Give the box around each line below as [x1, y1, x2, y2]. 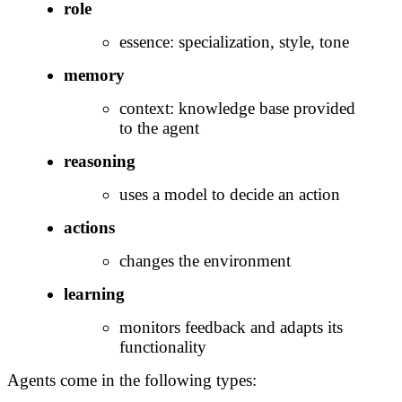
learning [63, 284, 125, 304]
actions [63, 218, 115, 238]
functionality [119, 337, 206, 357]
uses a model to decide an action [119, 185, 340, 205]
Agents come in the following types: [7, 371, 257, 390]
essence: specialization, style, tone [119, 32, 349, 52]
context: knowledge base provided [119, 99, 355, 118]
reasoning [63, 152, 135, 171]
